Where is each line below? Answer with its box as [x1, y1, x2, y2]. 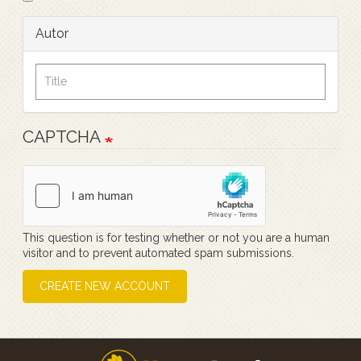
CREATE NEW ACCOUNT [39, 279, 170, 293]
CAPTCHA [23, 127, 105, 147]
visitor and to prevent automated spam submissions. [23, 247, 294, 259]
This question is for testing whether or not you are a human [23, 231, 330, 244]
